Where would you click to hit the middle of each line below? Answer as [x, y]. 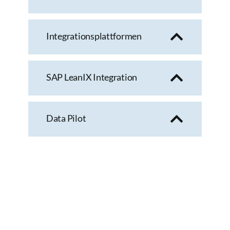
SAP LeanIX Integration [92, 77]
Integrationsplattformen [94, 36]
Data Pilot [66, 118]
